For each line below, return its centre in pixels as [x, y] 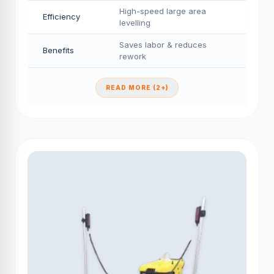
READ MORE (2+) [137, 87]
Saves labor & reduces [163, 45]
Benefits [58, 50]
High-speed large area [163, 11]
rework [133, 56]
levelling [135, 23]
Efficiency [61, 17]
